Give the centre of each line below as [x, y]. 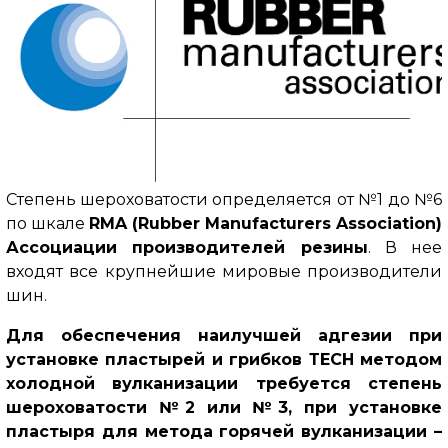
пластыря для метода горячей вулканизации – [224, 431]
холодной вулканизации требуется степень [224, 383]
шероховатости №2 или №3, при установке [224, 407]
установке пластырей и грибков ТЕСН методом [224, 359]
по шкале [47, 223]
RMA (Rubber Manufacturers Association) [265, 223]
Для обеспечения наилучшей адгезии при [224, 335]
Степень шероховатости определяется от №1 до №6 [224, 199]
